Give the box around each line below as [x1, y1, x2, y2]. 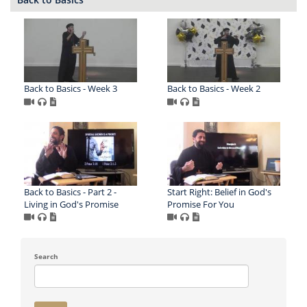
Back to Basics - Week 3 [24, 82, 117, 95]
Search [34, 251, 58, 261]
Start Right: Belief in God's [167, 185, 271, 198]
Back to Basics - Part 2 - [24, 185, 116, 198]
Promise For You [167, 197, 234, 210]
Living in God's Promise [24, 197, 119, 210]
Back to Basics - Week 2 [167, 82, 260, 95]
